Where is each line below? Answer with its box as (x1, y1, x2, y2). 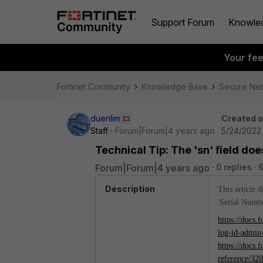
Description (105, 184, 155, 194)
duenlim (90, 113, 120, 123)
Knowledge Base (141, 82, 208, 92)
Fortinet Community (57, 82, 130, 92)
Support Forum (151, 16, 214, 28)
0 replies (216, 162, 252, 172)
